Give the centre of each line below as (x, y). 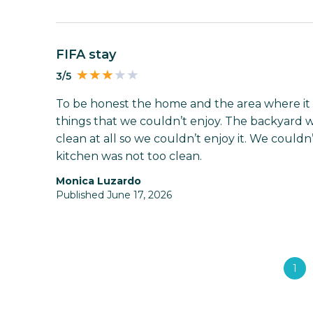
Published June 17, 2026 (114, 195)
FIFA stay (90, 55)
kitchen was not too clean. (129, 156)
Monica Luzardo (103, 181)
